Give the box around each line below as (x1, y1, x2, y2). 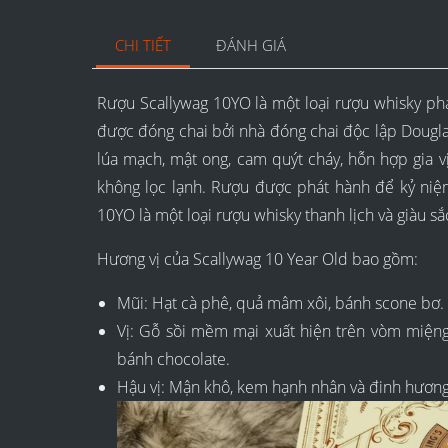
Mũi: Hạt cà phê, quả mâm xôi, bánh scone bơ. (117, 292, 444, 315)
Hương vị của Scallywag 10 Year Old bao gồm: (97, 248, 418, 271)
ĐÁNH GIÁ (216, 35, 287, 57)
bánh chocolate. (117, 348, 230, 371)
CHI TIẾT (114, 35, 171, 57)
